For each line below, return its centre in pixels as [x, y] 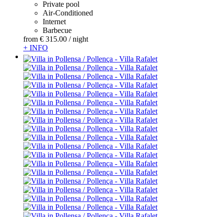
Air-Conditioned [68, 13]
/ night [78, 39]
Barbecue [57, 31]
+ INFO [36, 48]
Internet [54, 22]
